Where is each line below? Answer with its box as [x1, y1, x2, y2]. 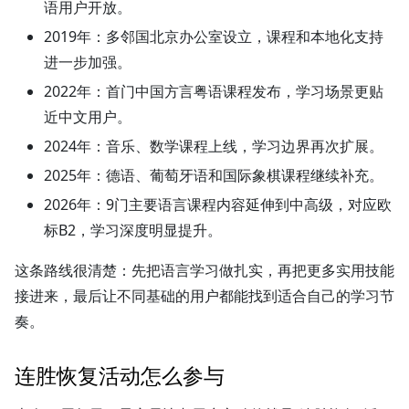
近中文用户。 [44, 106, 131, 127]
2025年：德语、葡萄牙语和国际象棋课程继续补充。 [44, 164, 383, 185]
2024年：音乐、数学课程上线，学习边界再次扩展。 [44, 135, 383, 156]
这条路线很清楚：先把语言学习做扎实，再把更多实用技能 [15, 259, 394, 280]
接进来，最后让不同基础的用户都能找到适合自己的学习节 [15, 285, 394, 306]
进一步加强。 [44, 51, 131, 72]
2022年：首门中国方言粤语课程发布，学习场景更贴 [44, 80, 383, 101]
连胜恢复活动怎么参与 [15, 361, 225, 390]
